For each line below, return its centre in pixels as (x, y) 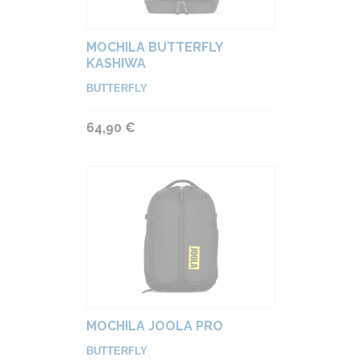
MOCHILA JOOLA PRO (154, 326)
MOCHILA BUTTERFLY (154, 47)
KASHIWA (116, 63)
